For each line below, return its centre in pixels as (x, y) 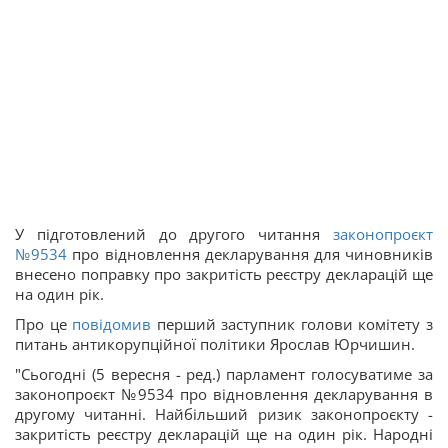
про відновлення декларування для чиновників (250, 254)
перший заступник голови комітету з (292, 324)
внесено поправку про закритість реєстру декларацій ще (224, 274)
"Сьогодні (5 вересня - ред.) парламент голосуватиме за (224, 374)
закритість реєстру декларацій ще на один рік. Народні (224, 434)
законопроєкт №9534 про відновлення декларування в (224, 394)
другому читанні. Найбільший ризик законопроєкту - (224, 414)
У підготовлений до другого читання (174, 234)
